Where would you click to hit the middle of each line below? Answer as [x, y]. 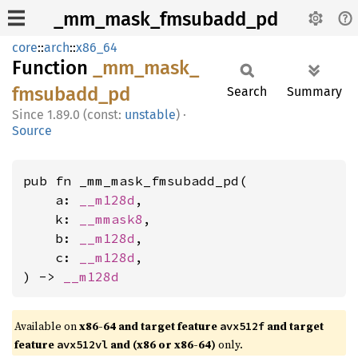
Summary [314, 91]
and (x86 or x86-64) [162, 344]
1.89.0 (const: [86, 115]
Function [52, 68]
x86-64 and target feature [149, 326]
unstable [150, 115]
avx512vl [82, 344]
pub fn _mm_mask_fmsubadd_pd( [135, 181]
